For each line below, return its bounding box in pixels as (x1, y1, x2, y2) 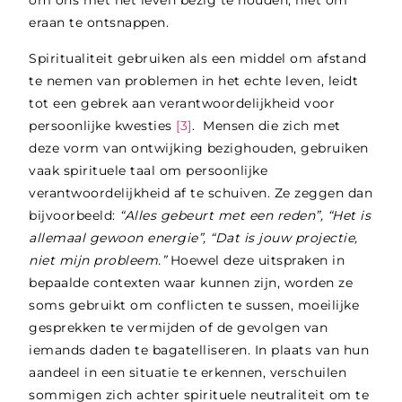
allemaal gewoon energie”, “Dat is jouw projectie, (29, 229, 358, 246)
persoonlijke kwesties (29, 117, 177, 134)
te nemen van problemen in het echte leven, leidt (29, 72, 359, 89)
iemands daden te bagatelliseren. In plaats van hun (29, 341, 370, 358)
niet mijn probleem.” (29, 251, 167, 268)
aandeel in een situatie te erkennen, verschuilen (29, 363, 347, 380)
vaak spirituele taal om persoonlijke (29, 162, 268, 179)
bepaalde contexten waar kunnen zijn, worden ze (29, 274, 354, 291)
